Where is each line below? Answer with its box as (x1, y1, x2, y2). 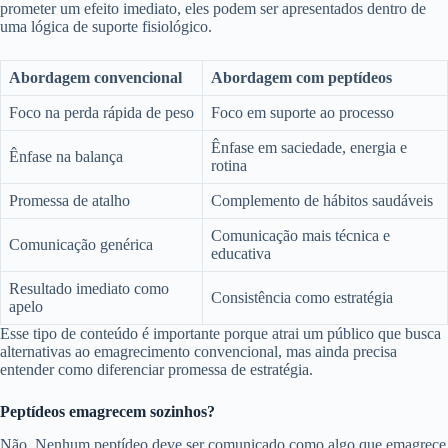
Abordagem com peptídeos (211, 69, 392, 87)
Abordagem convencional (9, 69, 182, 87)
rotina (211, 157, 247, 175)
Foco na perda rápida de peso (9, 104, 194, 122)
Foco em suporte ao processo (211, 104, 394, 122)
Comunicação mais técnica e (211, 227, 390, 245)
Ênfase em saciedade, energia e (211, 139, 407, 157)
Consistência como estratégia (211, 289, 393, 307)
